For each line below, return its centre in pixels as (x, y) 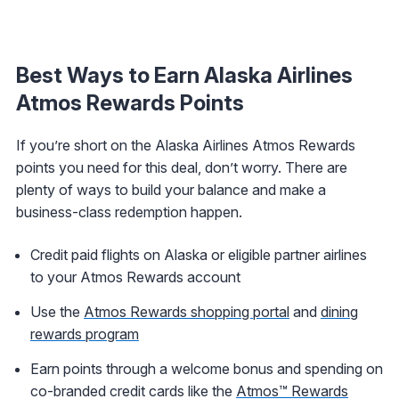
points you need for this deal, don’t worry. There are (182, 168)
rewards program (85, 334)
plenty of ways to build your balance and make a (171, 190)
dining (339, 312)
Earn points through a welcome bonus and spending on (207, 369)
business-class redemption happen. (129, 212)
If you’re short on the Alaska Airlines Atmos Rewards (186, 146)
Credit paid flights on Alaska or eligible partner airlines (199, 255)
